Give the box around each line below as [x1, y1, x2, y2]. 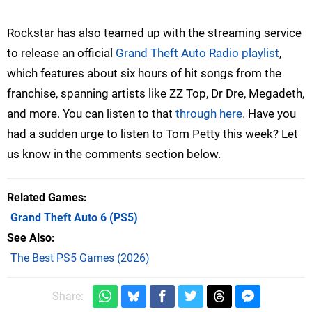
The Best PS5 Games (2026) [10, 251, 150, 265]
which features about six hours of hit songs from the [7, 66, 281, 81]
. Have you [242, 107, 296, 121]
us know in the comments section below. [7, 147, 221, 162]
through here [175, 107, 242, 121]
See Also [7, 231, 52, 245]
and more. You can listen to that [7, 107, 175, 121]
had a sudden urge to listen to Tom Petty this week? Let [7, 127, 298, 141]
